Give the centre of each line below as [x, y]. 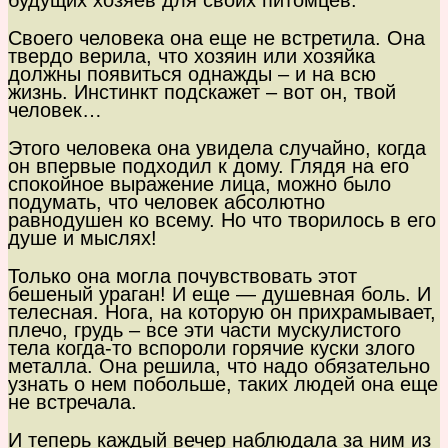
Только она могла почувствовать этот [182, 276]
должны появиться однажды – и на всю [192, 74]
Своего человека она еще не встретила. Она [216, 38]
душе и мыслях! [82, 238]
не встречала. [72, 402]
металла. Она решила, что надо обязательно [219, 366]
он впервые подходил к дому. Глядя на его [208, 166]
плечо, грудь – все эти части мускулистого [204, 330]
